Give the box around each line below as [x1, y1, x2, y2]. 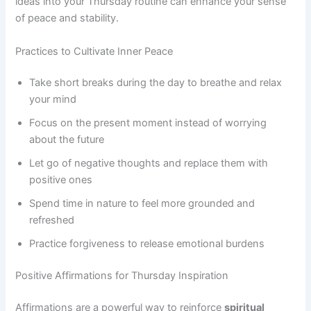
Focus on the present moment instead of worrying [29, 117, 267, 130]
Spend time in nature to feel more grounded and [29, 197, 255, 210]
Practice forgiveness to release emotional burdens [29, 237, 265, 251]
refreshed [29, 214, 75, 227]
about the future [29, 133, 105, 146]
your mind [29, 93, 77, 106]
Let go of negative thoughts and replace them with [29, 157, 269, 170]
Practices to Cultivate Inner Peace [15, 44, 174, 58]
